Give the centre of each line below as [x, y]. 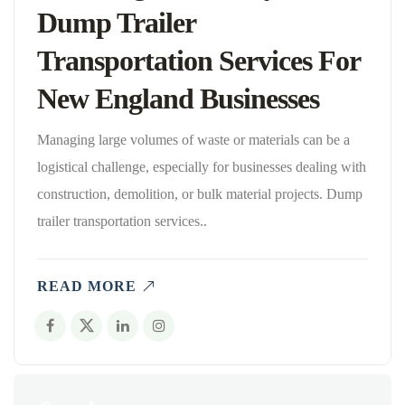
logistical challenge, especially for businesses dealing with [202, 166]
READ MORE [87, 286]
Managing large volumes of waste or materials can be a [193, 139]
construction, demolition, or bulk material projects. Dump [200, 193]
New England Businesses [178, 98]
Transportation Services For [198, 60]
